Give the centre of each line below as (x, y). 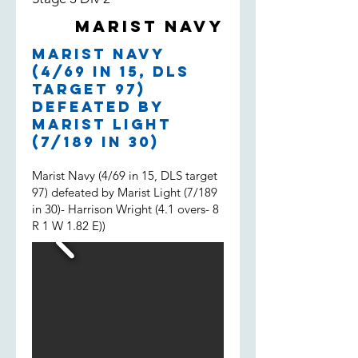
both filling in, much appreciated (118, 14)
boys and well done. (85, 32)
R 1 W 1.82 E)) (69, 226)
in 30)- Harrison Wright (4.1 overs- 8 (125, 209)
